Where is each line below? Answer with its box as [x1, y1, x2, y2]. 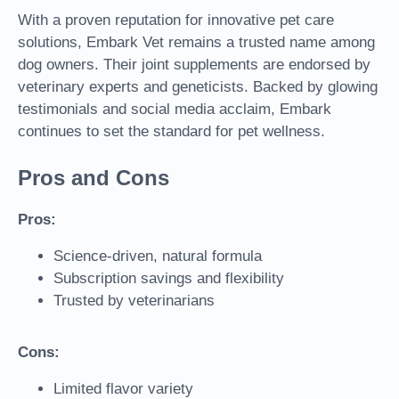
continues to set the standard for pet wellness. [18, 123, 325, 141]
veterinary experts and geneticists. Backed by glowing [18, 78, 378, 96]
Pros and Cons [18, 166, 169, 191]
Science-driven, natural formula [53, 248, 262, 265]
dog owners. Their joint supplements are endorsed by [18, 56, 370, 74]
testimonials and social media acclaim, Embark [18, 101, 331, 118]
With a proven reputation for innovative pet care [18, 12, 334, 29]
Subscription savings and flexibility [53, 270, 284, 288]
